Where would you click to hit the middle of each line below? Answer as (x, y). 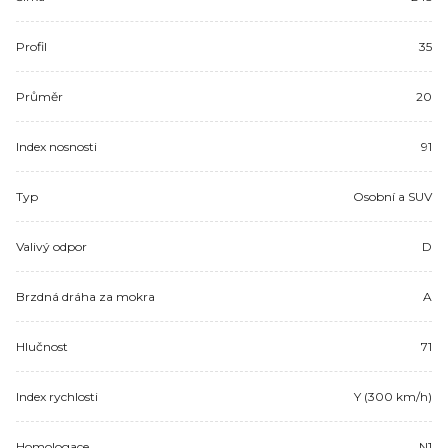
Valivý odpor (51, 246)
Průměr (39, 96)
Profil (31, 46)
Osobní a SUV (392, 196)
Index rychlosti (57, 396)
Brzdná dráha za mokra (85, 296)
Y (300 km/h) (393, 396)
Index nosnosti (56, 146)
